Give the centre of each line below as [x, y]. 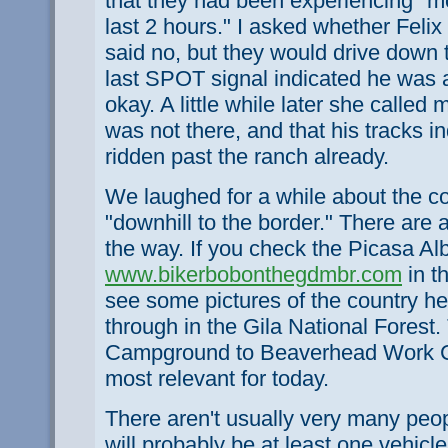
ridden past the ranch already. [247, 156]
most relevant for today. [217, 378]
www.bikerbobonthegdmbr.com [253, 274]
